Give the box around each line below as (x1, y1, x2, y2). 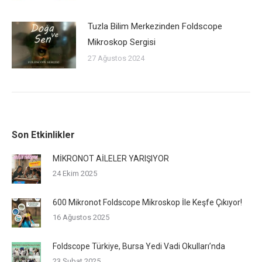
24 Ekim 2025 (53, 168, 97, 178)
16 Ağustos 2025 (53, 212, 109, 222)
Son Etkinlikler (12, 129, 75, 140)
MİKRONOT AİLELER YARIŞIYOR (53, 153, 169, 163)
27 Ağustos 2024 (88, 53, 144, 63)
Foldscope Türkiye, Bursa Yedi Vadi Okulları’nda (53, 241, 225, 251)
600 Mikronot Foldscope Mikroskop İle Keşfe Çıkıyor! (53, 197, 242, 207)
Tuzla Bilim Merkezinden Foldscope (88, 20, 222, 32)
